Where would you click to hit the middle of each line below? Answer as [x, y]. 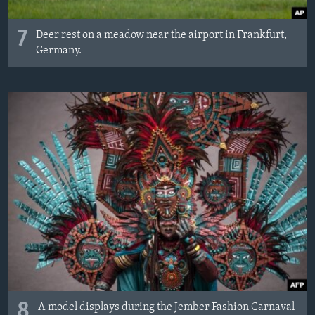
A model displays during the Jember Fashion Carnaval [166, 307]
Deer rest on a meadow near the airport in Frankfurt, [161, 36]
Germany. [59, 51]
